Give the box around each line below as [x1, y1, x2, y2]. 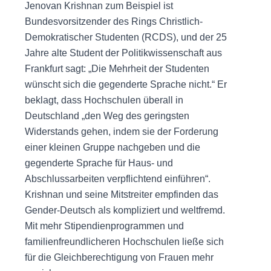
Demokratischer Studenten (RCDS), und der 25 [24, 31, 227, 42]
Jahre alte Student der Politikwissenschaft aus [24, 47, 222, 58]
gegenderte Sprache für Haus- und [24, 157, 173, 168]
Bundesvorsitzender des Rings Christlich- [24, 16, 203, 27]
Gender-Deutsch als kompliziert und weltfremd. [24, 204, 225, 215]
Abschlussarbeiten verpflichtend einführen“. [24, 173, 211, 184]
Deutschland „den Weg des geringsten [24, 110, 189, 121]
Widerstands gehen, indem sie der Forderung [24, 126, 218, 137]
